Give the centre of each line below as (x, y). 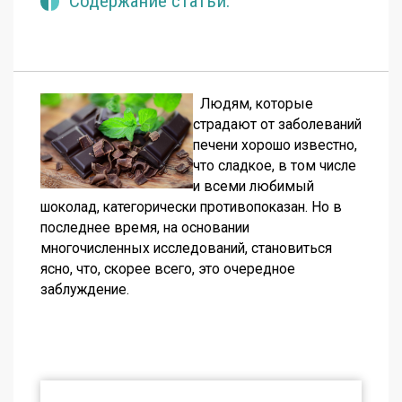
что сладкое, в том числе (275, 166)
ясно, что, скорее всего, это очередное (168, 269)
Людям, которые (253, 104)
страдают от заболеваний (277, 125)
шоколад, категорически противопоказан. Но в (191, 207)
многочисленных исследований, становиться (186, 249)
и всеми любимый (253, 187)
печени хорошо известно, (275, 145)
